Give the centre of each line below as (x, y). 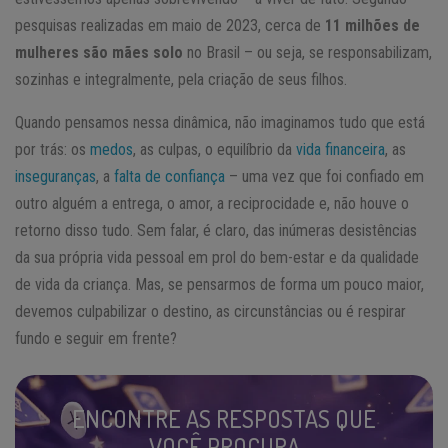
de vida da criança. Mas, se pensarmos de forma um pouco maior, (219, 284)
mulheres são (61, 52)
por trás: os (52, 149)
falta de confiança (169, 176)
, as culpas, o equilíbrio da (214, 149)
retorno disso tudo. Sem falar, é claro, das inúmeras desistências (216, 230)
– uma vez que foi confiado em (324, 176)
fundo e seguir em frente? (96, 338)
